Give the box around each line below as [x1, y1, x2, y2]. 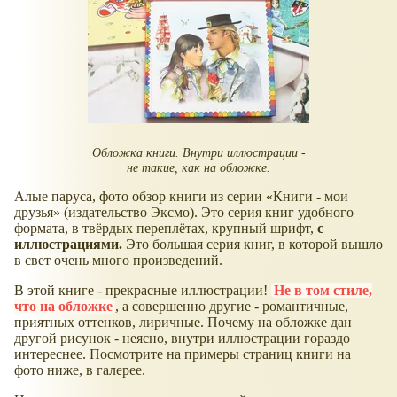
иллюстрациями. [14, 237, 126, 253]
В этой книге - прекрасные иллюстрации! [14, 283, 271, 299]
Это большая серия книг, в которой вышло [126, 237, 383, 253]
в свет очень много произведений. [14, 253, 222, 269]
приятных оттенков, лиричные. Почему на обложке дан [14, 315, 352, 331]
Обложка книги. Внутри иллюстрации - [91, 144, 306, 160]
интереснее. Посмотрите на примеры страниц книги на [14, 346, 351, 362]
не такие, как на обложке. [127, 160, 270, 175]
